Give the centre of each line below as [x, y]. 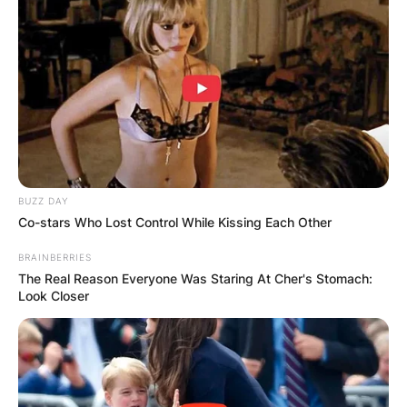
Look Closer [54, 295]
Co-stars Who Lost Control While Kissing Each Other [175, 222]
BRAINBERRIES [55, 257]
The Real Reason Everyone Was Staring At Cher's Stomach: [195, 278]
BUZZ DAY [43, 200]
